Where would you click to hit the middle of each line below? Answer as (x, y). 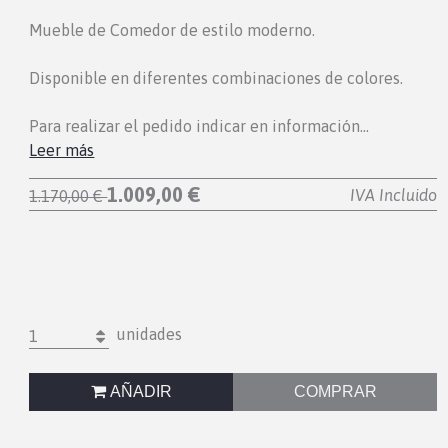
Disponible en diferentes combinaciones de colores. (216, 78)
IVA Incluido (394, 195)
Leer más (62, 150)
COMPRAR (335, 392)
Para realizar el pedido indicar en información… (199, 126)
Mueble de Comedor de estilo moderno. (172, 30)
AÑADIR (138, 392)
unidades (146, 334)
